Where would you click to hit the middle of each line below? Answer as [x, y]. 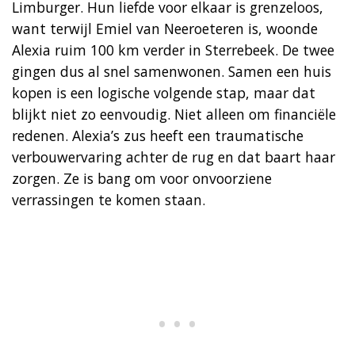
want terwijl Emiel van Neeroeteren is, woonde [165, 28]
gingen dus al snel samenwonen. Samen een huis [172, 71]
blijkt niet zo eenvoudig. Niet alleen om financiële [174, 114]
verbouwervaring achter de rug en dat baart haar [174, 157]
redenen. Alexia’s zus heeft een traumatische [158, 135]
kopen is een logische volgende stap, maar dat [164, 92]
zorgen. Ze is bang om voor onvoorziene [142, 178]
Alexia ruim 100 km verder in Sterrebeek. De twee [173, 50]
